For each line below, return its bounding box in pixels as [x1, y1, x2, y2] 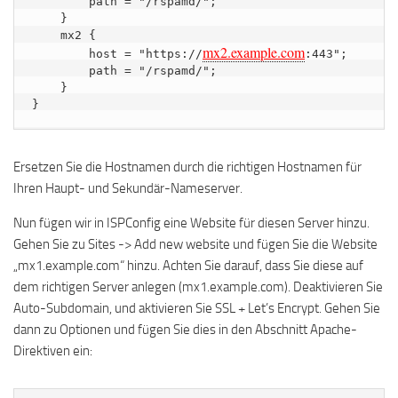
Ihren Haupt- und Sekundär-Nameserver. [13, 180, 243, 196]
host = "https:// [32, 47, 203, 60]
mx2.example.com [203, 43, 305, 61]
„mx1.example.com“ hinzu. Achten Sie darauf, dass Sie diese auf [13, 258, 363, 274]
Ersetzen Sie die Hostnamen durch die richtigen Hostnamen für [13, 159, 362, 175]
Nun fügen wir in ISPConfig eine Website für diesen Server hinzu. [13, 215, 370, 231]
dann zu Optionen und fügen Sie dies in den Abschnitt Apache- [13, 322, 357, 338]
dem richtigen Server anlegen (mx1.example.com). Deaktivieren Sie [13, 279, 383, 295]
